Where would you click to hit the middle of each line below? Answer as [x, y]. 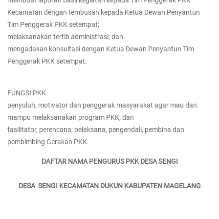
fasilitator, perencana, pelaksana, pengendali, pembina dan [96, 130]
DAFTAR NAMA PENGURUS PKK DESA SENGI [109, 161]
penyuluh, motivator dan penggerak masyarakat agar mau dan [102, 105]
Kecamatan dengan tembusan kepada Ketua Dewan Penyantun [104, 12]
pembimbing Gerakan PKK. [48, 142]
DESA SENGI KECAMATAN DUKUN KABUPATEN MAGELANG [109, 186]
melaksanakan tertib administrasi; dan [65, 37]
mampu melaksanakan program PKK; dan [71, 117]
